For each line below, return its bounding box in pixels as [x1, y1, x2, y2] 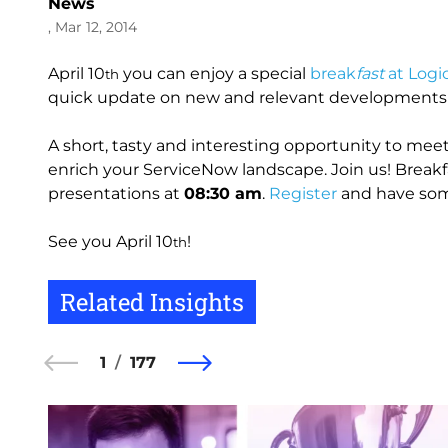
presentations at [48, 184, 184, 203]
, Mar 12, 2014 [48, 18, 137, 36]
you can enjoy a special [119, 64, 310, 83]
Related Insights [60, 286, 244, 318]
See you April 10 [48, 232, 173, 251]
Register [269, 184, 337, 203]
